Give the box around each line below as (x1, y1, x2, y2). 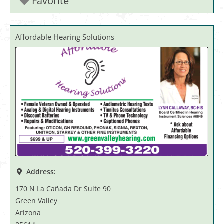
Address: (26, 167, 56, 177)
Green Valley (15, 196, 57, 206)
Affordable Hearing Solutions (15, 32, 114, 42)
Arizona (15, 208, 41, 218)
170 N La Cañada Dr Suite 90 (15, 184, 111, 194)
